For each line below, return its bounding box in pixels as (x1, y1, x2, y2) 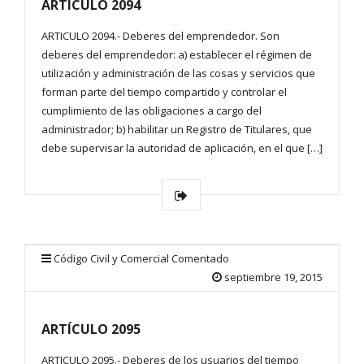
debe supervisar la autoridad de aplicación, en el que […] (41, 141, 323, 156)
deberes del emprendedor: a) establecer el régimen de (41, 47, 312, 63)
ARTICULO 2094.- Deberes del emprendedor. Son (41, 28, 279, 44)
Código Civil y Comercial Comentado (54, 251, 229, 266)
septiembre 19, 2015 (224, 270, 323, 285)
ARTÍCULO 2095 (41, 320, 141, 339)
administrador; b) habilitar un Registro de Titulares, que (41, 122, 312, 137)
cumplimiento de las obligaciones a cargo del (41, 103, 262, 119)
